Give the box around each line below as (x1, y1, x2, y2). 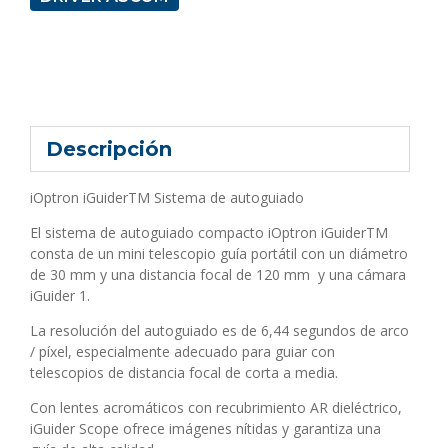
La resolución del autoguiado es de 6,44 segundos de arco (30, 320, 409, 340)
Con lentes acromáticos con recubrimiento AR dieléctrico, (30, 397, 402, 417)
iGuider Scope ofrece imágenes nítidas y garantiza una (30, 418, 381, 438)
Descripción (46, 136, 172, 161)
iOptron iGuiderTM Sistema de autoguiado (30, 187, 304, 207)
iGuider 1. (30, 285, 90, 305)
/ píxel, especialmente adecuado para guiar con (30, 341, 335, 361)
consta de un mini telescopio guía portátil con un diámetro (30, 243, 408, 263)
